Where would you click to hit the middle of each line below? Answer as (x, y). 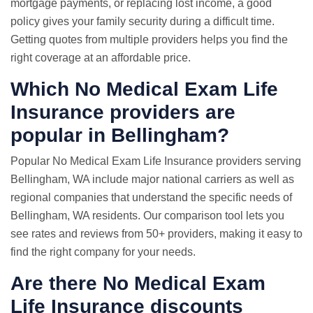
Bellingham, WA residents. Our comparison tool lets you (147, 216)
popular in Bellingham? (120, 135)
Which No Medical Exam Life (144, 89)
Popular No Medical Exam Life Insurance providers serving (156, 161)
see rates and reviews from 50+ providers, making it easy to (156, 234)
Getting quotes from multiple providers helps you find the (149, 39)
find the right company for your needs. (103, 252)
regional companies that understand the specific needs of (151, 197)
